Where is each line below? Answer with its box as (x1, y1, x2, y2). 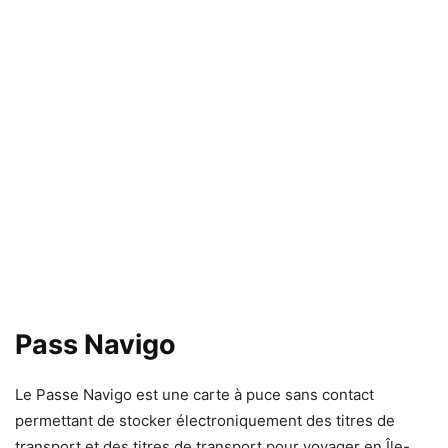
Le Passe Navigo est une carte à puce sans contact (15, 384, 374, 404)
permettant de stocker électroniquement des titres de (15, 410, 395, 430)
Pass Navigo (15, 327, 176, 361)
